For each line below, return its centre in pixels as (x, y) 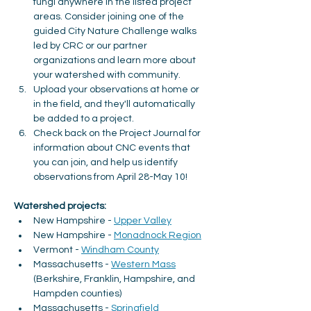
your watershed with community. (107, 75)
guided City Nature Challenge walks (116, 31)
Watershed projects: (60, 206)
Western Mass (143, 264)
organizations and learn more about (116, 60)
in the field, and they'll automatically (115, 104)
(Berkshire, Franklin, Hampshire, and (115, 279)
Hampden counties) (77, 294)
